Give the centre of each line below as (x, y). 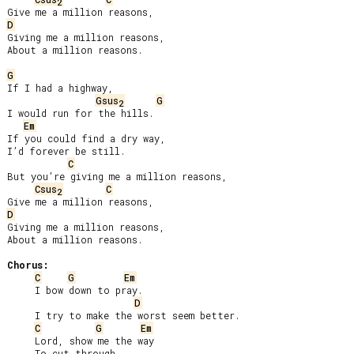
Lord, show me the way (21, 341)
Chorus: (28, 265)
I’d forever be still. (66, 151)
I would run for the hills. (81, 113)
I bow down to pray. (21, 290)
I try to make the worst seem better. (21, 315)
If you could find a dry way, (87, 138)
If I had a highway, (60, 88)
